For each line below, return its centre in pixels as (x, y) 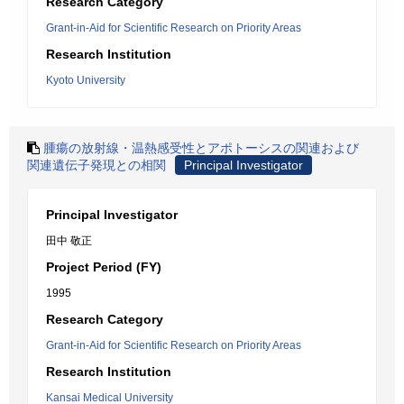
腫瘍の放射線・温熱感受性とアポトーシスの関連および (201, 148)
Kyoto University (86, 80)
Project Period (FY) (104, 267)
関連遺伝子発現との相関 (96, 165)
